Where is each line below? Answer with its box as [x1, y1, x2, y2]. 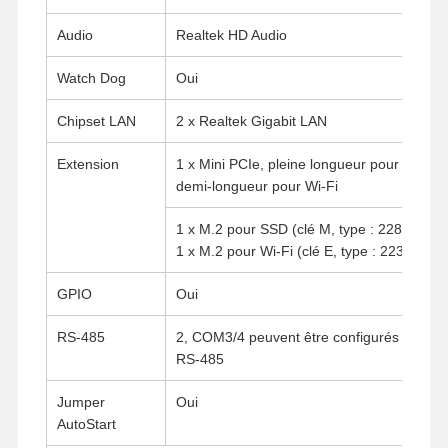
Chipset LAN [56, 112, 136, 129]
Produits [154, 380, 207, 397]
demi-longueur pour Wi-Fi [175, 177, 338, 194]
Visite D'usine [311, 380, 397, 397]
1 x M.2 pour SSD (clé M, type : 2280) [175, 220, 415, 237]
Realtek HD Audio [175, 26, 287, 43]
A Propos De [227, 380, 307, 397]
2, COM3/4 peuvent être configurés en [175, 328, 419, 345]
